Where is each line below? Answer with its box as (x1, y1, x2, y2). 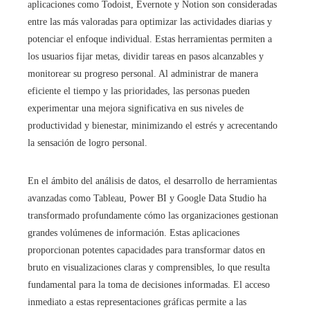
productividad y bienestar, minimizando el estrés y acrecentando (28, 120, 277, 131)
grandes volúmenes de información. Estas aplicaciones (28, 227, 239, 238)
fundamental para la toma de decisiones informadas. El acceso (28, 279, 270, 290)
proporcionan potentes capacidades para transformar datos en (28, 244, 265, 255)
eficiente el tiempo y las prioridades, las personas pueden (28, 85, 250, 96)
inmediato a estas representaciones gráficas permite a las (28, 296, 246, 307)
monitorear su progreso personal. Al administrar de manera (28, 68, 258, 79)
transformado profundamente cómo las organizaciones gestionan (28, 210, 278, 221)
